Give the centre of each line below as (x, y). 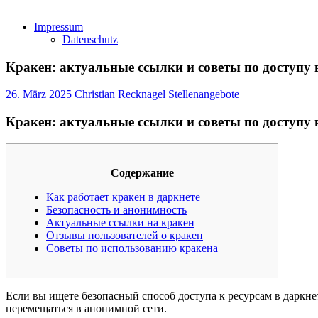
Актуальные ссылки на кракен (120, 222)
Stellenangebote (204, 94)
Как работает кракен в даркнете (123, 197)
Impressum (59, 27)
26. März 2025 (39, 94)
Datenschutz (90, 39)
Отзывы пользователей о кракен (125, 235)
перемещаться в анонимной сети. (86, 308)
